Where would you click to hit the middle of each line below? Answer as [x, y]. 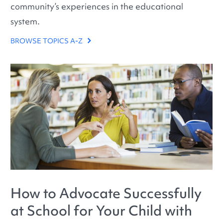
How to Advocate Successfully [106, 193]
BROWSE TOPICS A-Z [48, 41]
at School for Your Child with [102, 211]
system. [25, 21]
